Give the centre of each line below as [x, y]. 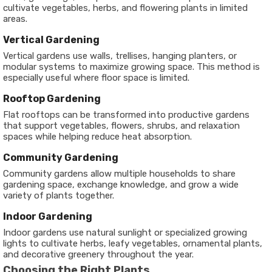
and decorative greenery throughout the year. [98, 254]
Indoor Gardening [48, 216]
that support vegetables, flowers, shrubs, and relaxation [121, 126]
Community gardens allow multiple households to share [119, 174]
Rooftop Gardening [52, 99]
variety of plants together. [59, 195]
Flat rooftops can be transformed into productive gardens [126, 115]
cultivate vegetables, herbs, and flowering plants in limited [125, 8]
